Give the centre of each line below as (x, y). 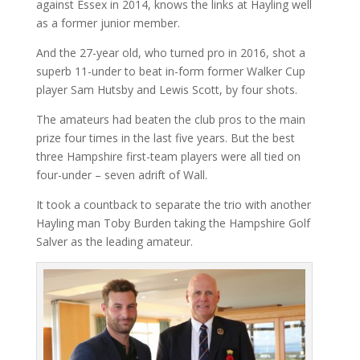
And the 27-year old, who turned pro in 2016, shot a (170, 52)
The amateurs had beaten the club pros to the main (170, 119)
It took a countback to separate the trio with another (173, 204)
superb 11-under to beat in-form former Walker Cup (170, 71)
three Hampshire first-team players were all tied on (168, 156)
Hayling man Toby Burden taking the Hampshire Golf (173, 223)
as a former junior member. (108, 22)
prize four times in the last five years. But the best (165, 137)
